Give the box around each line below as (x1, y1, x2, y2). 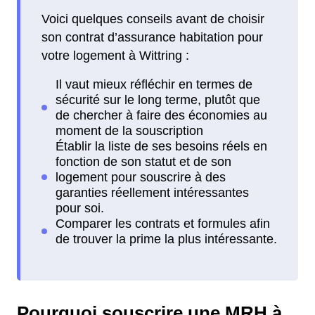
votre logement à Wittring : (41, 48, 189, 63)
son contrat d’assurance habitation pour (41, 30, 263, 44)
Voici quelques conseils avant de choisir (41, 11, 264, 26)
